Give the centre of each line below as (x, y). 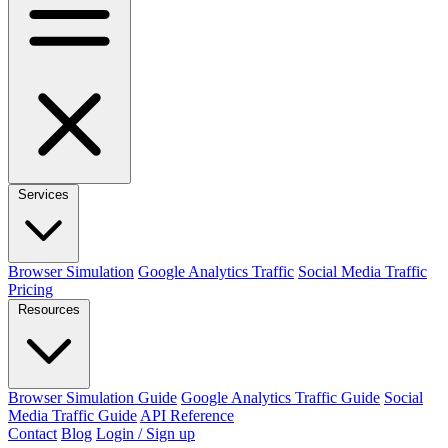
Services (43, 194)
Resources (49, 309)
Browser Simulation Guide (92, 397)
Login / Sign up (145, 433)
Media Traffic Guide (72, 415)
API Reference (187, 415)
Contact (32, 433)
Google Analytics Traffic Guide (280, 397)
